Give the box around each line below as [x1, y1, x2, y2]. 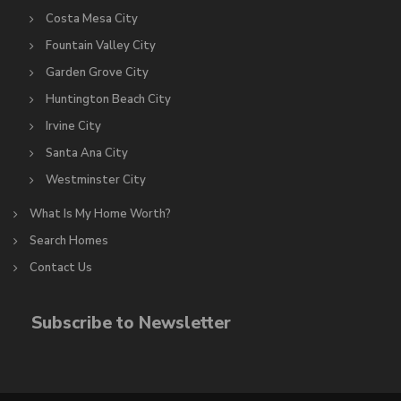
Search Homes [30, 233, 108, 250]
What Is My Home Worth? [30, 206, 171, 223]
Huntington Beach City [46, 91, 171, 108]
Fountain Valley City [46, 38, 156, 55]
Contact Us [30, 260, 92, 277]
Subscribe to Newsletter [13, 311, 231, 336]
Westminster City [46, 172, 146, 189]
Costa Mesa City [46, 11, 138, 28]
